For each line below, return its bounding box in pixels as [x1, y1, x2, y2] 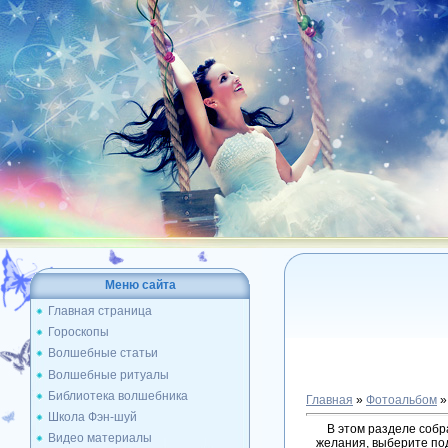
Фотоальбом [366, 393, 437, 407]
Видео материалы [48, 431, 152, 446]
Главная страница [48, 304, 152, 318]
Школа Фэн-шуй [48, 409, 137, 424]
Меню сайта [104, 278, 176, 292]
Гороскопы [48, 325, 109, 340]
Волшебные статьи [48, 346, 158, 361]
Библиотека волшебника [48, 388, 188, 403]
